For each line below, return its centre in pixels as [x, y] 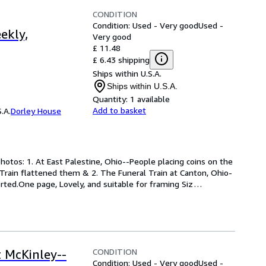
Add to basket [119, 110]
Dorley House [36, 111]
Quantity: [110, 99]
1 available [150, 99]
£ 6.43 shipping [121, 59]
